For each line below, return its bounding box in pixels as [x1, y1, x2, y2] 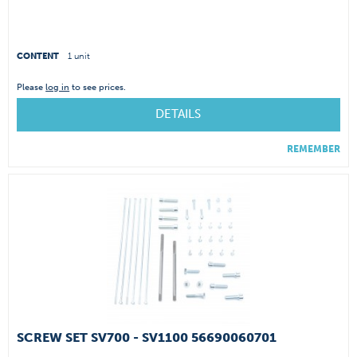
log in [45, 81, 70, 92]
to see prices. [69, 81, 127, 92]
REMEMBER [287, 143, 340, 155]
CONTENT [17, 50, 62, 61]
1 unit [68, 50, 91, 61]
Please [17, 81, 46, 92]
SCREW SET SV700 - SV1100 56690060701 [17, 330, 277, 346]
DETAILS [155, 106, 201, 121]
